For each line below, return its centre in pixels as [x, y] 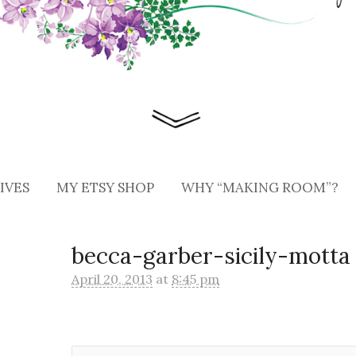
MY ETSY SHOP [105, 187]
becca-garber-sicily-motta [211, 255]
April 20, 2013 [112, 279]
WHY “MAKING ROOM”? [260, 187]
